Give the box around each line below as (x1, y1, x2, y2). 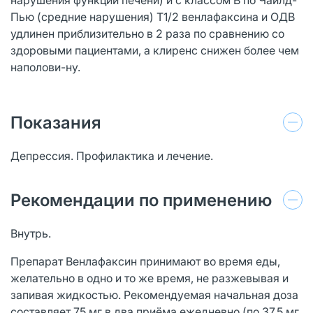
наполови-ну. (10, 59, 80, 74)
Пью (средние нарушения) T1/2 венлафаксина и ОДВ (10, 9, 295, 24)
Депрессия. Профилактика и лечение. (10, 148, 213, 163)
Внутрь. (10, 226, 51, 240)
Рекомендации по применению (10, 189, 272, 210)
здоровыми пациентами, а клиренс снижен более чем (10, 43, 299, 57)
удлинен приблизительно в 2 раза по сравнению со (10, 26, 284, 41)
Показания (10, 112, 101, 133)
